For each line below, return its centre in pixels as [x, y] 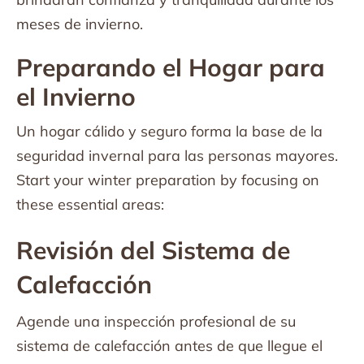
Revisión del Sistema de [153, 250]
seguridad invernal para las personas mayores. [177, 156]
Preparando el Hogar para [171, 67]
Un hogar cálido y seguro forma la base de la [169, 131]
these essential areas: [90, 204]
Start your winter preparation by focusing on [168, 180]
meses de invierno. [80, 24]
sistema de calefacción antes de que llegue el [169, 346]
